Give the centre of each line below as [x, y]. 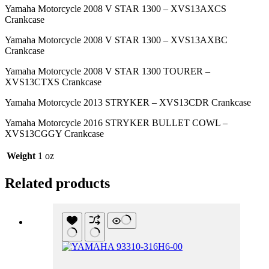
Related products [57, 183]
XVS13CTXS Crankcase [53, 82]
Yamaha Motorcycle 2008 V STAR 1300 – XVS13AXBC [116, 40]
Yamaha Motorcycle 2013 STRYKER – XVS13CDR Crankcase [128, 103]
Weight [21, 156]
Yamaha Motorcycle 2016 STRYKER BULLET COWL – [116, 123]
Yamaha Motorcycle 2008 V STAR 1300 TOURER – [107, 71]
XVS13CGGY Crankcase [54, 134]
